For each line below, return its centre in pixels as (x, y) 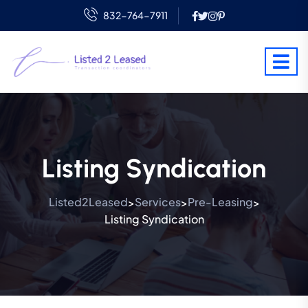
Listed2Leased (88, 202)
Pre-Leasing (220, 202)
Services (157, 202)
